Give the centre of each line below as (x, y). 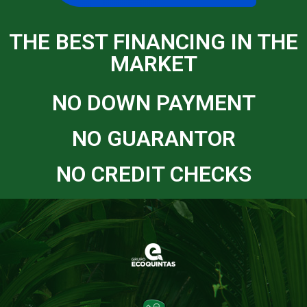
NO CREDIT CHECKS (153, 174)
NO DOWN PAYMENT (153, 103)
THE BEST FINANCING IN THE (153, 42)
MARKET (153, 64)
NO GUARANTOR (153, 139)
